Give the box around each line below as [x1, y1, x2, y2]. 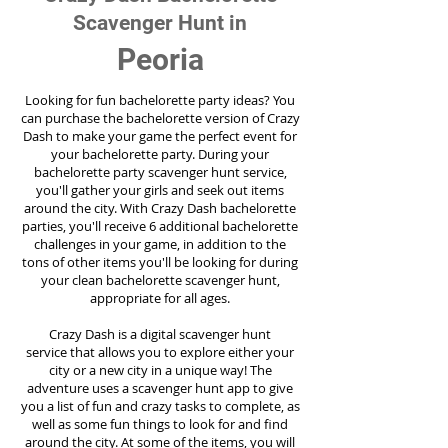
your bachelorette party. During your [51, 145, 269, 163]
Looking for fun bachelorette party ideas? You [25, 91, 295, 109]
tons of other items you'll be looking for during [22, 253, 298, 271]
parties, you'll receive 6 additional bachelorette [22, 217, 298, 235]
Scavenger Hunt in [73, 11, 247, 35]
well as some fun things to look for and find [32, 415, 288, 433]
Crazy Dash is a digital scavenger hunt [49, 325, 271, 343]
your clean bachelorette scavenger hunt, [40, 271, 280, 289]
